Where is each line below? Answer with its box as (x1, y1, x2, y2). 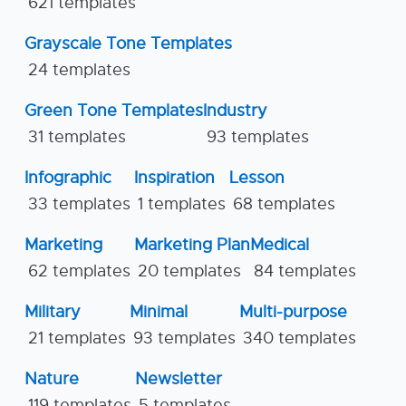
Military (24, 302, 81, 322)
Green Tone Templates (24, 101, 203, 121)
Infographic (24, 168, 111, 188)
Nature (24, 369, 79, 389)
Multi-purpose (239, 302, 347, 322)
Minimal (130, 302, 188, 322)
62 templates (28, 261, 130, 281)
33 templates (28, 194, 130, 214)
